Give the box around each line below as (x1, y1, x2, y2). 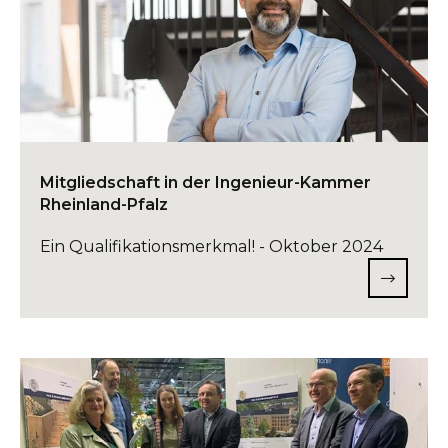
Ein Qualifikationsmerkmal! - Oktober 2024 (40, 237, 383, 257)
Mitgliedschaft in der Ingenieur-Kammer (40, 173, 371, 193)
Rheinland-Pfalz (40, 195, 168, 215)
